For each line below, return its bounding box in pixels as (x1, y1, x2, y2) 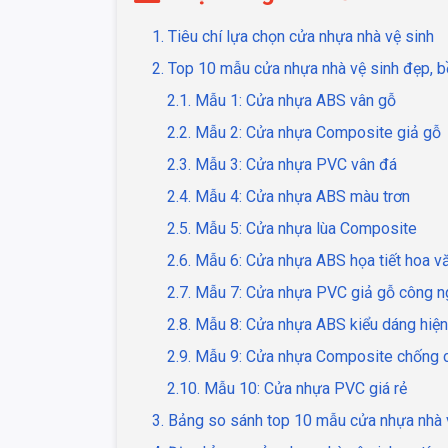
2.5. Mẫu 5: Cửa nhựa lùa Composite (167, 219, 417, 239)
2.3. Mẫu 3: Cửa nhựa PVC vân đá (167, 155, 397, 175)
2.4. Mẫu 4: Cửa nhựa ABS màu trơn (167, 187, 410, 207)
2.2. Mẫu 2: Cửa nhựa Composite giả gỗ (167, 123, 441, 143)
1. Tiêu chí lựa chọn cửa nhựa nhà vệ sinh (152, 27, 434, 47)
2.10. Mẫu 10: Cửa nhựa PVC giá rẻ (167, 379, 407, 399)
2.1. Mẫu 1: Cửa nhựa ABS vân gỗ (167, 91, 396, 111)
